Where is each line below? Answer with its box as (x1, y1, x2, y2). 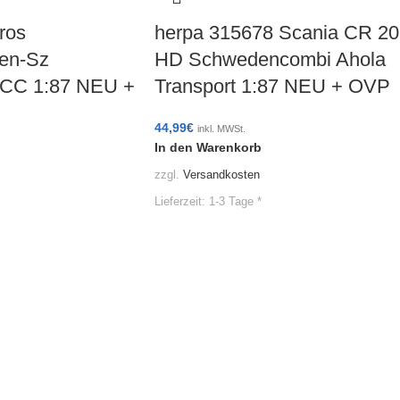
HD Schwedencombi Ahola (154, 48, 386, 71)
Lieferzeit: (154, 195, 209, 208)
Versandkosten (183, 169, 260, 182)
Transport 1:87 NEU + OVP (154, 75, 390, 98)
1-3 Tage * (209, 195, 262, 208)
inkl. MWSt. (197, 123, 246, 135)
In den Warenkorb (154, 140, 262, 155)
